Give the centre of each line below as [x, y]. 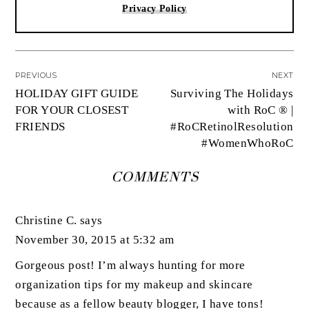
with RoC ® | [261, 110]
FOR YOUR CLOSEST [72, 110]
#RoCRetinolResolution [232, 127]
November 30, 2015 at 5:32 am [95, 240]
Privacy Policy [154, 9]
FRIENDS [40, 127]
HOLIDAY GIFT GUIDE [77, 94]
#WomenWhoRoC [248, 143]
